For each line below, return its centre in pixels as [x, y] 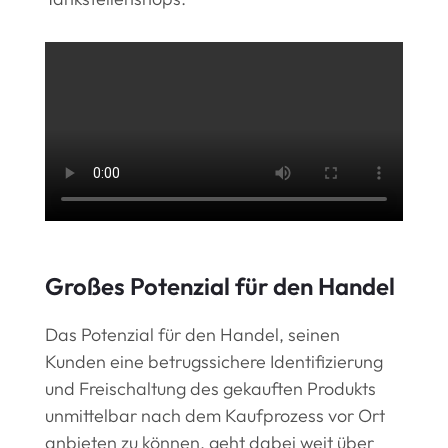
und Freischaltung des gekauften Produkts [210, 389]
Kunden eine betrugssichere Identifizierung [213, 362]
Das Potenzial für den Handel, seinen [192, 335]
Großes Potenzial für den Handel [219, 286]
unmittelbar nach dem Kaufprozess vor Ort [214, 416]
